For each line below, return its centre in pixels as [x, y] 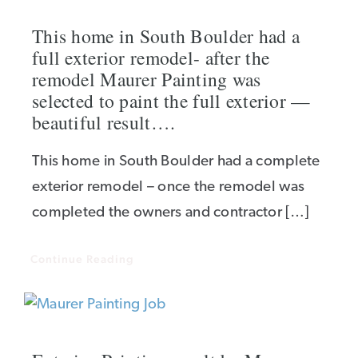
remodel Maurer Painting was [147, 79]
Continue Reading [82, 259]
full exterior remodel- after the [151, 58]
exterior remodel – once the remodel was [169, 187]
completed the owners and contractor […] [171, 213]
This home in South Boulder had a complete [176, 162]
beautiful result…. [104, 122]
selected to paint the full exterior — [171, 101]
